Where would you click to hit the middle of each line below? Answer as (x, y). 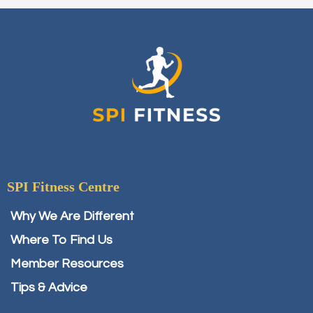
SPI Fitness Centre (63, 187)
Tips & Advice (49, 288)
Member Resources (67, 264)
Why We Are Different (72, 217)
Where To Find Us (61, 240)
